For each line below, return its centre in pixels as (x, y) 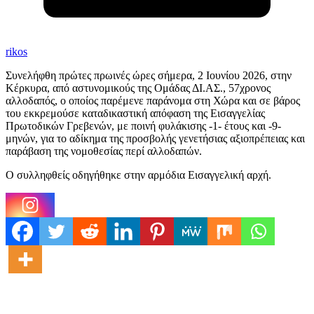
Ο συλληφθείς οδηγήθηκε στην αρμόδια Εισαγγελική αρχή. (138, 175)
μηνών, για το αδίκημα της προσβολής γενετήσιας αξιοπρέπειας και (155, 139)
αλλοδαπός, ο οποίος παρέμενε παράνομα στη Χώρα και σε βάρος (153, 101)
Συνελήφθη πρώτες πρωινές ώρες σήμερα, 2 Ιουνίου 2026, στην (149, 76)
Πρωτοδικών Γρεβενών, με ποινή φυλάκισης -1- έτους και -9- (143, 126)
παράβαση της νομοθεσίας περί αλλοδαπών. (104, 151)
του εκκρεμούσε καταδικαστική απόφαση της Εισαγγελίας (135, 114)
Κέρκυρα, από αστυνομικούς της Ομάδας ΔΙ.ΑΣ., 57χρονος (138, 88)
